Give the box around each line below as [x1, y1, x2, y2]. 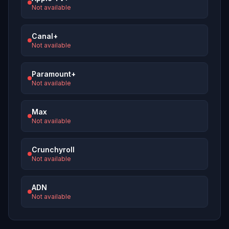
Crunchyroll [32, 145, 75, 154]
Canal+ [32, 32, 58, 41]
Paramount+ [32, 70, 76, 79]
